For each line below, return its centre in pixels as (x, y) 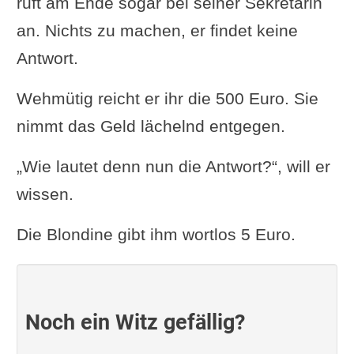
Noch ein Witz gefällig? (135, 323)
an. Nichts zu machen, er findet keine (157, 31)
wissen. (45, 194)
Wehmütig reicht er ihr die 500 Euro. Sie (167, 99)
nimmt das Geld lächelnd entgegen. (151, 126)
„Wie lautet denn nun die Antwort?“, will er (173, 167)
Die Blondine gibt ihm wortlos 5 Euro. (156, 235)
